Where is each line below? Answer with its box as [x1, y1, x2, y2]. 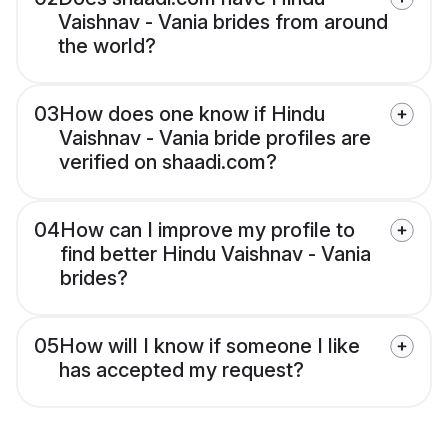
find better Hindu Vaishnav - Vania [60, 242, 371, 267]
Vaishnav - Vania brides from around [58, 10, 388, 35]
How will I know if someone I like [59, 334, 360, 359]
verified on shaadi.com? [59, 150, 277, 175]
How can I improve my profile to [60, 218, 355, 243]
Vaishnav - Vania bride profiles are [59, 126, 371, 151]
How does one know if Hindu [59, 102, 325, 127]
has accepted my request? [59, 358, 304, 383]
